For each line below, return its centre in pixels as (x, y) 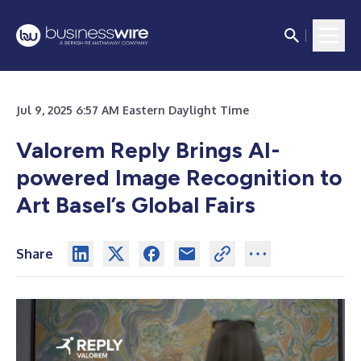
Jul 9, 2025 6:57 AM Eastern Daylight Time (133, 110)
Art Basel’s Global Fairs (136, 205)
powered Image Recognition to (179, 177)
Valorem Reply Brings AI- (148, 150)
